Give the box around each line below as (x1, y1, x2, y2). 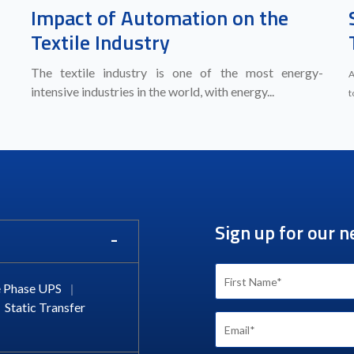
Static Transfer (5, 299, 85, 314)
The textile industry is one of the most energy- (30, 64, 324, 80)
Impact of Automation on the (30, 2, 288, 33)
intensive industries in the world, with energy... (30, 83, 274, 99)
